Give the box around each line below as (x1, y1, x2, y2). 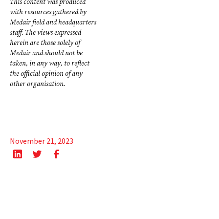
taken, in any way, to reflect (10, 59, 89, 68)
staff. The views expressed (10, 28, 81, 38)
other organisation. (10, 79, 66, 89)
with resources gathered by (10, 7, 87, 17)
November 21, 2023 (10, 136, 73, 147)
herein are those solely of (10, 38, 80, 48)
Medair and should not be (10, 48, 83, 58)
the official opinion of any (10, 69, 83, 79)
